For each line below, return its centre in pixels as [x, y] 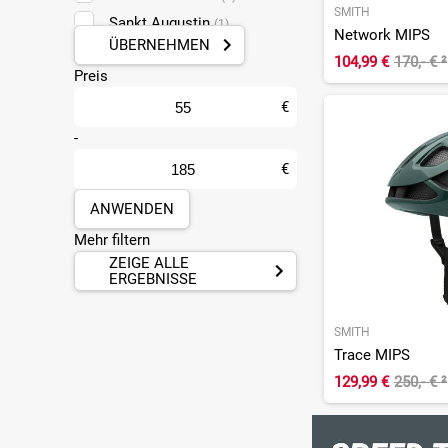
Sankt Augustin [161, 23]
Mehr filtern [111, 240]
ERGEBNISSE [152, 279]
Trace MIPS [371, 355]
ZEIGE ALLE [148, 263]
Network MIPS [381, 34]
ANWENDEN [131, 209]
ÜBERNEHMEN [159, 45]
